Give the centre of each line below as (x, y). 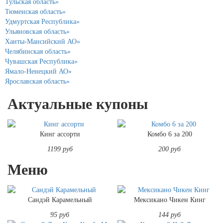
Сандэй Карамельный (60, 200)
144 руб (170, 215)
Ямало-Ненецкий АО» (38, 71)
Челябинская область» (38, 51)
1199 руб (60, 149)
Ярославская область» (37, 81)
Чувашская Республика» (41, 61)
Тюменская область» (35, 11)
